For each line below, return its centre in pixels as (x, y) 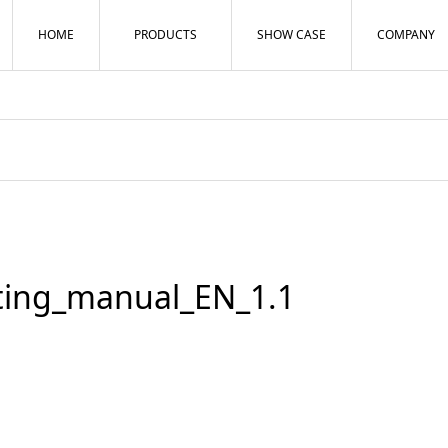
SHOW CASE (291, 34)
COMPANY (405, 34)
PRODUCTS (165, 34)
